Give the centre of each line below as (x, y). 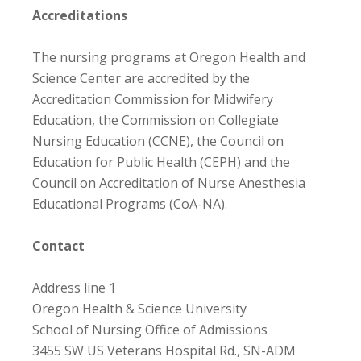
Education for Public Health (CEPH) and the (161, 162)
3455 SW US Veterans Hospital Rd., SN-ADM (164, 350)
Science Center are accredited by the (141, 78)
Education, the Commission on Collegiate (156, 120)
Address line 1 (74, 287)
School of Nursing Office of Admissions (150, 329)
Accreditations (80, 15)
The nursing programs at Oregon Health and (169, 57)
